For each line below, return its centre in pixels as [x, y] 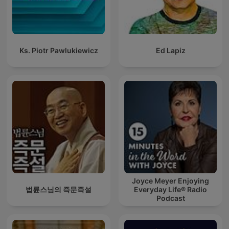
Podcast [170, 198]
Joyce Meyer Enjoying [170, 180]
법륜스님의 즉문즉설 [59, 189]
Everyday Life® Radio [170, 189]
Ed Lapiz [170, 50]
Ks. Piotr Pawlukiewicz [59, 50]
